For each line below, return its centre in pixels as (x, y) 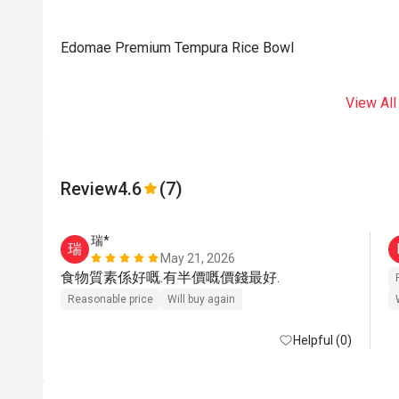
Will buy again (201, 299)
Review (89, 189)
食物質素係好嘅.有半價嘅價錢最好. (170, 277)
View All (370, 103)
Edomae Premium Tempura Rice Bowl (177, 48)
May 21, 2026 (198, 258)
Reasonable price (110, 299)
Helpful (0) (322, 340)
